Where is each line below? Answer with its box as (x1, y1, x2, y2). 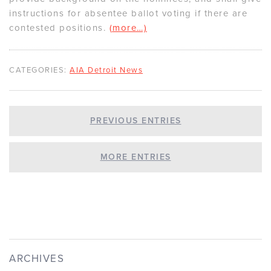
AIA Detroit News (70, 65, 143, 76)
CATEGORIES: (9, 65, 67, 76)
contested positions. (9, 22, 109, 34)
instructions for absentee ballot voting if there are (9, 8, 247, 19)
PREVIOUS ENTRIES (90, 116, 181, 126)
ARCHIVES (9, 252, 64, 266)
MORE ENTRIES (100, 152, 171, 163)
